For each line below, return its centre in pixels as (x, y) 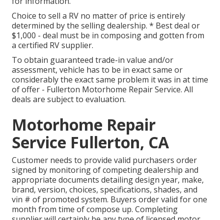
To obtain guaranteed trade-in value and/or (93, 60)
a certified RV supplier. (53, 45)
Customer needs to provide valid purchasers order (104, 160)
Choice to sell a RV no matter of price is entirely (98, 16)
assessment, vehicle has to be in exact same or (97, 70)
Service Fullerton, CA (90, 142)
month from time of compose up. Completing (95, 209)
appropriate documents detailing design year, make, (108, 180)
